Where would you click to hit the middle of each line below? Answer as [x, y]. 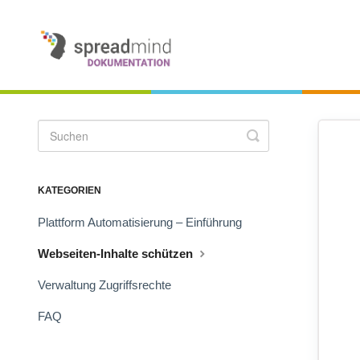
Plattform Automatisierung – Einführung [140, 223]
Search [276, 148]
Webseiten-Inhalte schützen [117, 254]
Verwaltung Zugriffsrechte [104, 285]
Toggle [274, 135]
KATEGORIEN [70, 191]
